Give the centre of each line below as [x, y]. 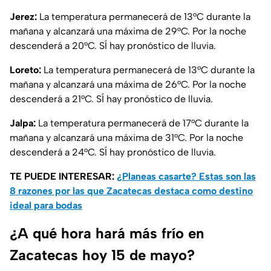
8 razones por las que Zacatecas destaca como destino [131, 191]
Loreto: [25, 70]
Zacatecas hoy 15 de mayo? [102, 255]
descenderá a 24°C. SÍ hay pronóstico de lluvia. [113, 152]
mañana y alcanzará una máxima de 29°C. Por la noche [128, 31]
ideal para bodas [46, 206]
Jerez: [23, 17]
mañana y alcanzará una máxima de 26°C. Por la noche [128, 85]
